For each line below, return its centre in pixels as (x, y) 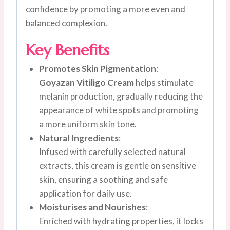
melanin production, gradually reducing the (121, 97)
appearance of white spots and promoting (119, 110)
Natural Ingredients (79, 138)
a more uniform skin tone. (88, 124)
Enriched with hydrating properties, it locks (121, 221)
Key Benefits (68, 50)
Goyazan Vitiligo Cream (86, 83)
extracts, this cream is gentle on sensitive (117, 166)
